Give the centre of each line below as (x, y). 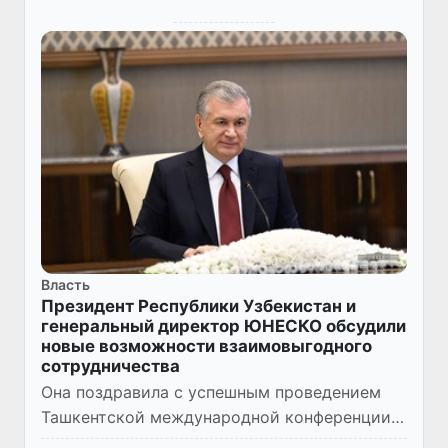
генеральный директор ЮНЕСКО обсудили (223, 326)
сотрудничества (110, 366)
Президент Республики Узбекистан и (198, 306)
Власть (65, 285)
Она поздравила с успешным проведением (211, 392)
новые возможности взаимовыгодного (206, 346)
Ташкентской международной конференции (216, 417)
